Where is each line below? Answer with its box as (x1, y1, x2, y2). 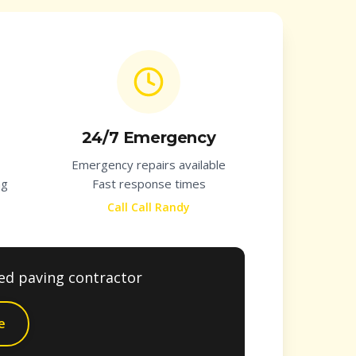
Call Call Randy (107, 199, 190, 215)
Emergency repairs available (72, 157, 226, 172)
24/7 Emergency (81, 128, 216, 147)
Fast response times (91, 176, 206, 192)
